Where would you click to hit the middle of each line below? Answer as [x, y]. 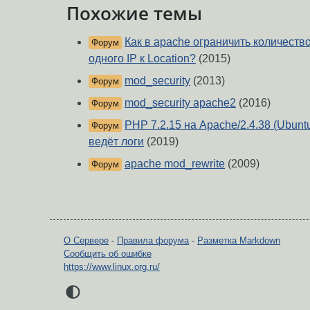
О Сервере [86, 241]
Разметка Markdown [239, 241]
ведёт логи [116, 142]
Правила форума [153, 241]
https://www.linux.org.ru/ [112, 267]
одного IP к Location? [142, 59]
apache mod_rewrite [175, 164]
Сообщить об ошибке [108, 254]
